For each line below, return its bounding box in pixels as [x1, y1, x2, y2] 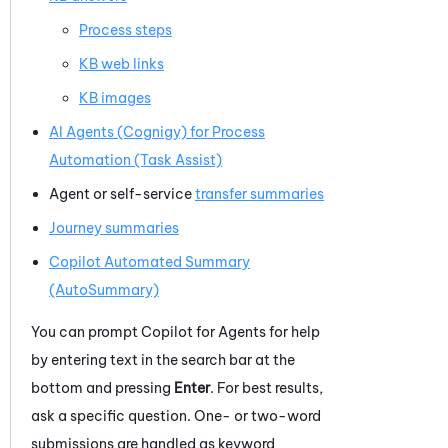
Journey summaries [49, 218, 179, 237]
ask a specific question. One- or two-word [31, 406, 321, 425]
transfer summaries [195, 184, 324, 203]
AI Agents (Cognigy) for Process [49, 122, 265, 141]
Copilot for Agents [141, 322, 266, 341]
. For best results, [210, 378, 323, 397]
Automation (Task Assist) [49, 150, 222, 169]
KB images [79, 88, 151, 107]
